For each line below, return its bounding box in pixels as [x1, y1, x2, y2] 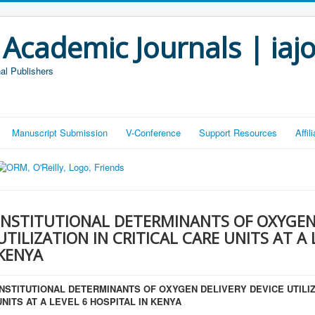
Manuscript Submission [12, 126, 108, 139]
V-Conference [126, 126, 181, 139]
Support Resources [199, 126, 277, 139]
